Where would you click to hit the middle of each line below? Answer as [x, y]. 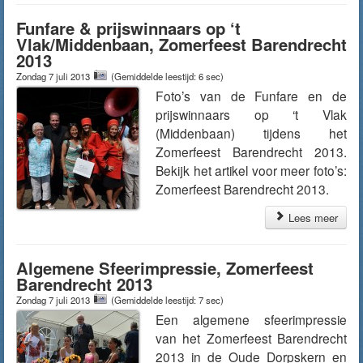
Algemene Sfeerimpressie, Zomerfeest [165, 268]
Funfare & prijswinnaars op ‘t [128, 28]
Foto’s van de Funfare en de [251, 96]
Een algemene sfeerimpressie [251, 319]
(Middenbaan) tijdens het [251, 133]
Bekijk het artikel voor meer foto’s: [251, 170]
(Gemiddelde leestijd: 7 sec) [167, 300]
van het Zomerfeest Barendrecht [251, 338]
